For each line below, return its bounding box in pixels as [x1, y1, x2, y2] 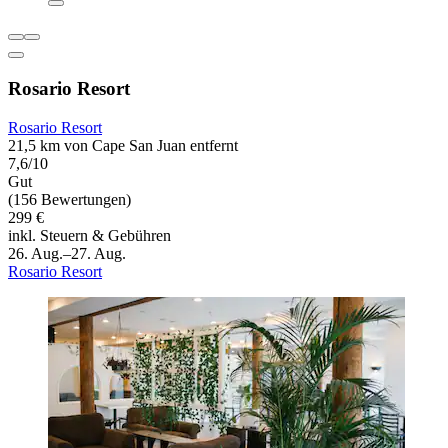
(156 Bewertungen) [8, 190, 131, 208]
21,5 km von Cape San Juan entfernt [8, 136, 238, 154]
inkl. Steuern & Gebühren [8, 226, 171, 244]
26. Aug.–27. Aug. [8, 244, 126, 262]
